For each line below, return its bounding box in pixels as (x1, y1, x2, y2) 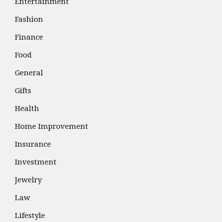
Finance (15, 33, 43, 42)
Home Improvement (15, 122, 88, 131)
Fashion (15, 15, 43, 24)
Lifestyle (15, 211, 45, 221)
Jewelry (15, 175, 42, 185)
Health (15, 104, 39, 113)
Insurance (15, 140, 51, 149)
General (15, 68, 43, 78)
